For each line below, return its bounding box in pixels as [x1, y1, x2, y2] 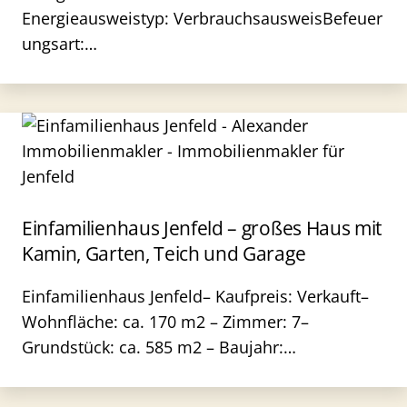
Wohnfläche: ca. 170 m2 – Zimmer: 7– [22, 311, 309, 333]
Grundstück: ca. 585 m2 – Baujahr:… [22, 336, 296, 358]
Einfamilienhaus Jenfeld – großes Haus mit [22, 215, 382, 241]
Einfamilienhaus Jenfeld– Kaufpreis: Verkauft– [22, 285, 369, 307]
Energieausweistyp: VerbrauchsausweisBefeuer [22, 7, 382, 29]
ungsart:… [22, 33, 97, 55]
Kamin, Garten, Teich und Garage [22, 241, 306, 266]
